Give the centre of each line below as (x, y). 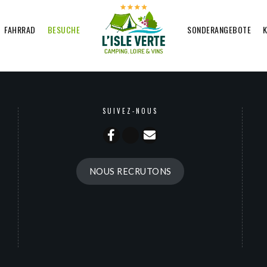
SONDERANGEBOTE (219, 30)
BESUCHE (63, 30)
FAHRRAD (20, 30)
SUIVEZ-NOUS (131, 111)
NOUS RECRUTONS (130, 171)
